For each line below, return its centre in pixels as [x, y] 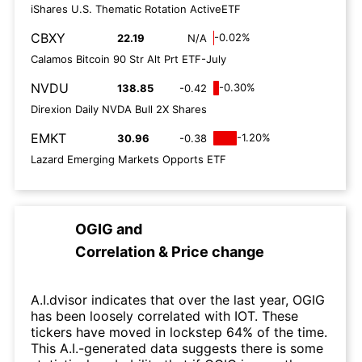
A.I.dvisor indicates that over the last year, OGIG [178, 300]
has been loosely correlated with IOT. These [164, 316]
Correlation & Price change [170, 252]
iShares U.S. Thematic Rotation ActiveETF [136, 9]
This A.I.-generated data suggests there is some [177, 348]
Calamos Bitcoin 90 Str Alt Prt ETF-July [128, 59]
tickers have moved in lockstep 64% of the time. [179, 332]
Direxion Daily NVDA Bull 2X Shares [119, 109]
